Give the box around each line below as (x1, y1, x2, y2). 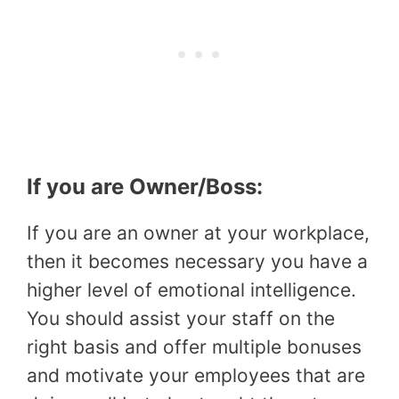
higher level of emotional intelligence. (27, 279, 356, 302)
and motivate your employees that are (27, 364, 365, 387)
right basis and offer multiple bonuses (27, 336, 362, 359)
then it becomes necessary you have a (27, 250, 368, 273)
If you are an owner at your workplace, (27, 222, 370, 245)
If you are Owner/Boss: (27, 174, 263, 200)
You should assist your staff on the (27, 307, 335, 330)
